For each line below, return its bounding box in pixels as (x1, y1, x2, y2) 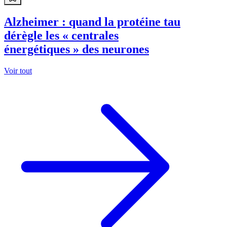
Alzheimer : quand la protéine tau (4, 15, 180, 28)
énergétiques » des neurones (4, 42, 149, 56)
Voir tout (4, 66, 32, 75)
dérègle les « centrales (4, 28, 119, 42)
